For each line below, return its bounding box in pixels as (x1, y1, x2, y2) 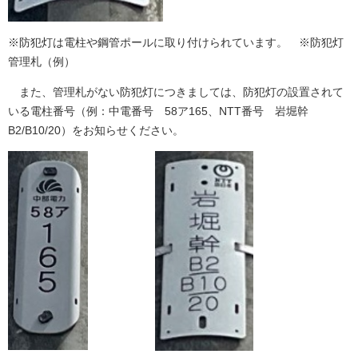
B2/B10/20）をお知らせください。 (8, 124, 184, 137)
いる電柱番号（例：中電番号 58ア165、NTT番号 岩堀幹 (8, 105, 308, 118)
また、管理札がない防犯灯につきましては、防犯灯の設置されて (8, 86, 344, 99)
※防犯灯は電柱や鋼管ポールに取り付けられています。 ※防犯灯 (8, 36, 344, 50)
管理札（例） (8, 55, 75, 69)
